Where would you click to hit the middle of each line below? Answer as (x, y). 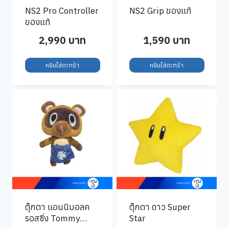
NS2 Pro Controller (62, 10)
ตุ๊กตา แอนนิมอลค (57, 207)
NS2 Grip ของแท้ (160, 10)
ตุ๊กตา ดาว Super (160, 207)
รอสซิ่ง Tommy (52, 218)
